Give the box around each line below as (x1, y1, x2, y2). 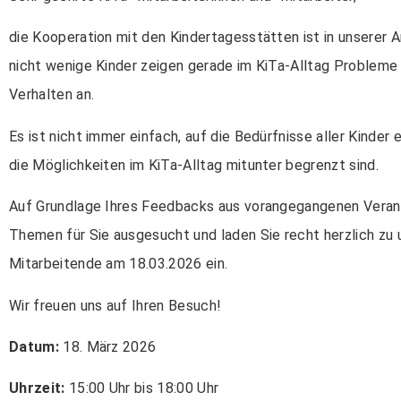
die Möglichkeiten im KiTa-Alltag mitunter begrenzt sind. (9, 156, 379, 174)
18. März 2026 (58, 337, 157, 355)
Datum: (9, 337, 59, 355)
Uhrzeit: (9, 380, 65, 397)
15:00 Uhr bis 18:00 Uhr (64, 380, 219, 397)
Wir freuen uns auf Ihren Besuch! (9, 296, 222, 314)
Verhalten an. (9, 86, 95, 104)
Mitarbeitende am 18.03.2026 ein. (9, 255, 228, 273)
